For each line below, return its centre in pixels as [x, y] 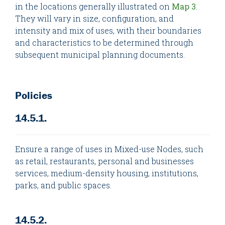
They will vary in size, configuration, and [94, 18]
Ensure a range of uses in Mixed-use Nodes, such [109, 149]
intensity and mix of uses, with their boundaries [108, 30]
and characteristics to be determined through [104, 42]
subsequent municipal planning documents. [100, 54]
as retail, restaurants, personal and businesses [104, 161]
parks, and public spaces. [63, 185]
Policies [34, 96]
